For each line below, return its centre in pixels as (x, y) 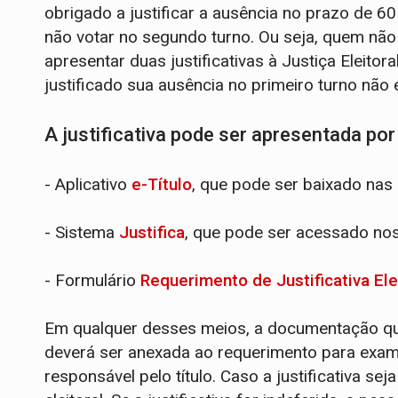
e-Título (162, 185)
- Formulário (92, 281)
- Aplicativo (88, 185)
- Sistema (82, 233)
